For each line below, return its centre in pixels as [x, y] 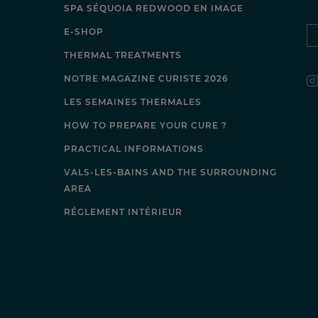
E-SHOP [84, 31]
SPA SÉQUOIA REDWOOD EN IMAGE [154, 8]
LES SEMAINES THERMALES [133, 102]
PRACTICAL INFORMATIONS [134, 148]
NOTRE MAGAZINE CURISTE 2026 [147, 78]
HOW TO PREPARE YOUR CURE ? [146, 125]
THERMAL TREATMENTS [123, 55]
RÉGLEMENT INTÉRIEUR [124, 212]
